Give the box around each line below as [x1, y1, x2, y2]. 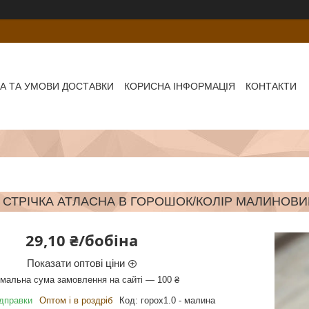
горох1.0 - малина [140, 295, 215, 306]
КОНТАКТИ [246, 80, 297, 92]
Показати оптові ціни [26, 257, 125, 269]
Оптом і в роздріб [39, 295, 112, 306]
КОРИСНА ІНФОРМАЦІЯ [124, 80, 236, 92]
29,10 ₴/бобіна [25, 229, 138, 250]
